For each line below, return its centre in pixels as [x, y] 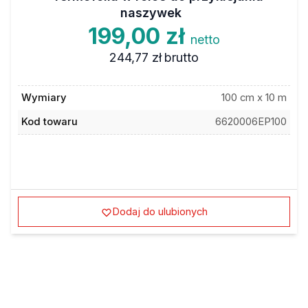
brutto [182, 57]
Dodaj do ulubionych [159, 211]
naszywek [151, 12]
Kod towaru [49, 122]
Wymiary [44, 98]
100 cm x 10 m [254, 98]
